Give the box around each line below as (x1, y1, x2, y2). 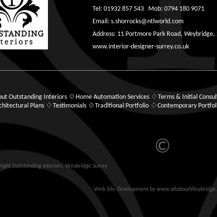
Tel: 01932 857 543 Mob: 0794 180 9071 (93, 5, 204, 13)
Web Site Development (94, 186, 148, 192)
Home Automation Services (75, 93, 149, 101)
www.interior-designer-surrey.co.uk (93, 43, 189, 50)
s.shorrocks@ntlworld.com (111, 18, 184, 25)
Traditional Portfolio (94, 102, 149, 109)
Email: (93, 18, 111, 25)
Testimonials (52, 102, 86, 109)
